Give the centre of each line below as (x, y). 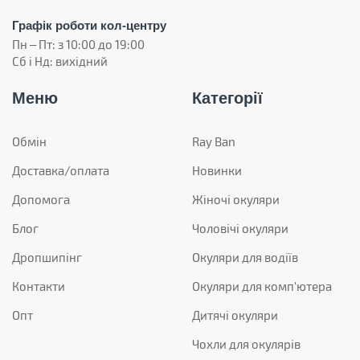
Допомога (41, 199)
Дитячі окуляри (235, 315)
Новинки (217, 170)
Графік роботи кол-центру (89, 25)
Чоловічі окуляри (240, 228)
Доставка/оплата (61, 170)
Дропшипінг (47, 257)
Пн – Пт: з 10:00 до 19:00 (78, 44)
